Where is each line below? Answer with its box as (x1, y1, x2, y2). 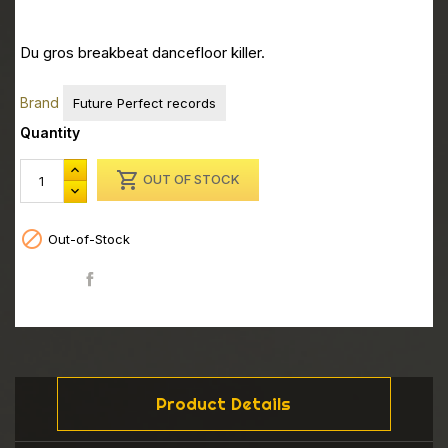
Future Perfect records (73, 94, 216, 111)
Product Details (156, 393, 292, 415)
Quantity (20, 123, 80, 141)
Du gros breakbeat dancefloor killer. (20, 43, 265, 63)
